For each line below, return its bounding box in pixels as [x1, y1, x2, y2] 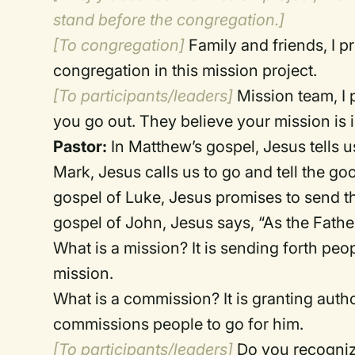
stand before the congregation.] [53, 10, 285, 29]
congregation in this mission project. [53, 61, 318, 80]
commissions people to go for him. [53, 315, 304, 334]
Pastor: [53, 137, 108, 156]
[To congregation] [53, 36, 185, 55]
